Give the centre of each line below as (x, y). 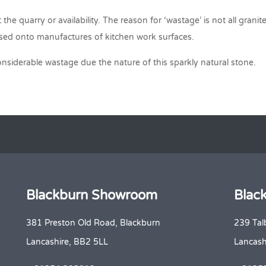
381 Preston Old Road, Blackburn (93, 223)
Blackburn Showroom (92, 195)
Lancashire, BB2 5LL (67, 242)
